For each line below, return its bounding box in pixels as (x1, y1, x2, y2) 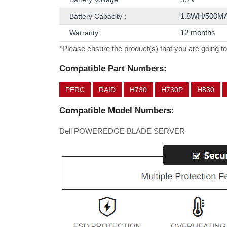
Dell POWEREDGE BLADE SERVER (59, 127, 185, 135)
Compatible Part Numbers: (59, 64, 167, 73)
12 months (180, 28, 215, 37)
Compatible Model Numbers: (59, 106, 174, 116)
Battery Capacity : (69, 12, 126, 20)
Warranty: (69, 29, 100, 37)
